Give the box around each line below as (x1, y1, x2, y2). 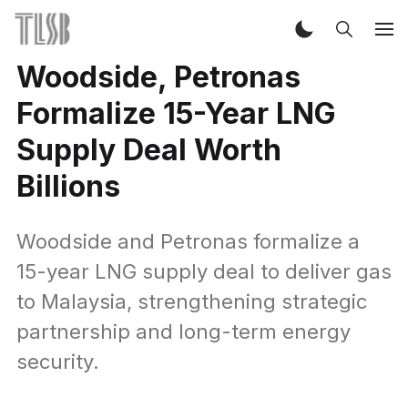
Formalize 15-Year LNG (15, 96, 336, 131)
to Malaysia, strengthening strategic (15, 290, 367, 313)
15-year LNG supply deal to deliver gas (15, 260, 392, 283)
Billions (15, 168, 120, 204)
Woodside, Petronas (15, 59, 301, 95)
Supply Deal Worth (15, 132, 281, 168)
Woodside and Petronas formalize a (15, 229, 360, 253)
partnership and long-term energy (15, 320, 351, 343)
